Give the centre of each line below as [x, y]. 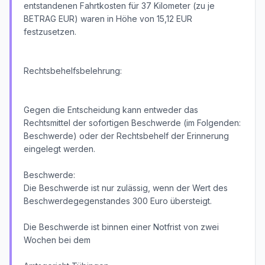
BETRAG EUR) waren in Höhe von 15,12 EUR [108, 19]
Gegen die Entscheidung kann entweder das [111, 110]
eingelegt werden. [59, 149]
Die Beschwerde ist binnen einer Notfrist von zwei [121, 227]
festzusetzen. [50, 32]
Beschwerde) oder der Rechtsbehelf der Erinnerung [126, 136]
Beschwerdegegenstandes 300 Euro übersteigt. [118, 201]
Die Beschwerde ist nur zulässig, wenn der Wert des [126, 188]
